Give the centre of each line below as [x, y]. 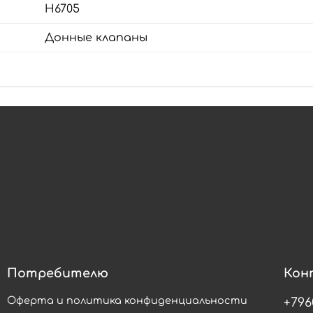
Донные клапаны [96, 37]
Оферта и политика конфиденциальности [127, 301]
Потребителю [58, 274]
